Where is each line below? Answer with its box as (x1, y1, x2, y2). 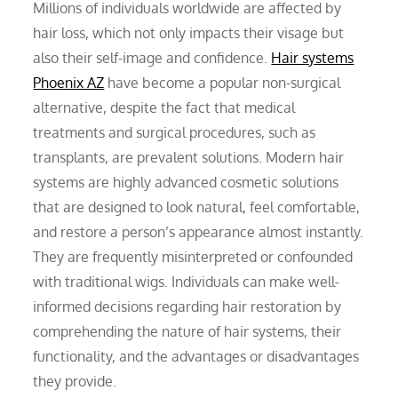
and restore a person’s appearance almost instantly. (33, 222, 364, 241)
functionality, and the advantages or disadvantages (33, 346, 360, 365)
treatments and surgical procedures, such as (33, 123, 316, 141)
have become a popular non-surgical (104, 73, 341, 92)
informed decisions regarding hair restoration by (33, 297, 342, 315)
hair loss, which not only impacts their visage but (33, 23, 345, 42)
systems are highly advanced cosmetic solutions (33, 172, 339, 191)
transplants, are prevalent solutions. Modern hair (33, 147, 345, 166)
